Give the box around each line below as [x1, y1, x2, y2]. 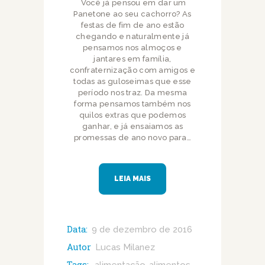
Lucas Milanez [95, 242, 155, 253]
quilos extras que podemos [79, 110, 186, 119]
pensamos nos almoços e [83, 43, 182, 52]
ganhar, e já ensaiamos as [82, 121, 183, 131]
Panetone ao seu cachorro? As [73, 9, 192, 18]
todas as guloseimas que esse [73, 76, 192, 86]
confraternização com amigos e [70, 65, 195, 75]
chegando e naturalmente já [76, 31, 189, 41]
